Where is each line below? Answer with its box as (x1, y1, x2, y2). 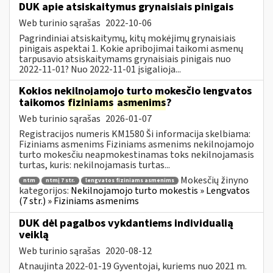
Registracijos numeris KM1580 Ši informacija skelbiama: (19, 127, 250, 141)
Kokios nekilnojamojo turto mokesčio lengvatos (19, 83, 252, 99)
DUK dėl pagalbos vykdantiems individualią (19, 215, 233, 231)
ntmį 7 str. (46, 177, 75, 185)
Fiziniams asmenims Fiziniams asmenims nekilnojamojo (19, 137, 254, 151)
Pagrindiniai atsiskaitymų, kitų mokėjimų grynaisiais (19, 31, 236, 45)
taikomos (19, 94, 67, 110)
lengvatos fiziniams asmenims (85, 177, 174, 185)
